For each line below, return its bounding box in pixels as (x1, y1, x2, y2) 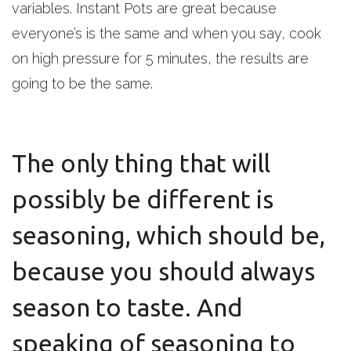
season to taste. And (12, 293, 243, 321)
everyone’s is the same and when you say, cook (12, 25, 321, 42)
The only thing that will (12, 149, 270, 177)
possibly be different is (12, 185, 273, 213)
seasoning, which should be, (12, 221, 325, 249)
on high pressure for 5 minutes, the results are (12, 50, 309, 67)
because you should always (12, 257, 315, 285)
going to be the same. (12, 75, 153, 92)
